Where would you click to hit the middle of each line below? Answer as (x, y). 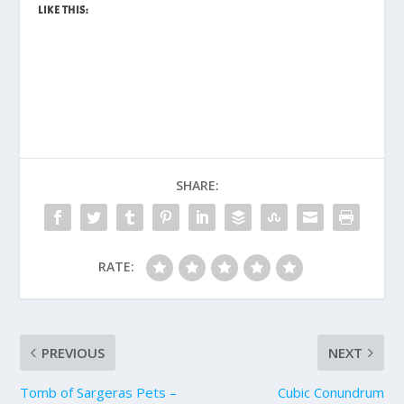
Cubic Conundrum (331, 393)
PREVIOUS (73, 353)
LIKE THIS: (63, 10)
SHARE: (197, 186)
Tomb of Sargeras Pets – (99, 393)
